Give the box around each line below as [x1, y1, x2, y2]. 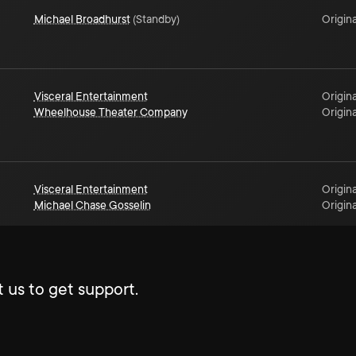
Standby [135, 13, 176, 25]
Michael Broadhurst [33, 13, 130, 25]
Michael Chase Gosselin [33, 199, 151, 211]
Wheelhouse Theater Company [33, 106, 188, 118]
